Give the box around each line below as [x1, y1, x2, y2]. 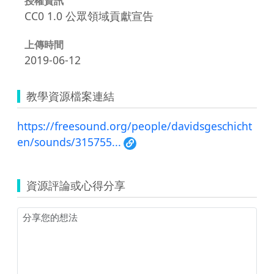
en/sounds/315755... [17, 134, 121, 149]
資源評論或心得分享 [26, 177, 125, 193]
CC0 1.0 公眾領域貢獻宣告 [24, 8, 154, 23]
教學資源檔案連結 [26, 88, 114, 103]
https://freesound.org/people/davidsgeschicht [17, 118, 252, 133]
